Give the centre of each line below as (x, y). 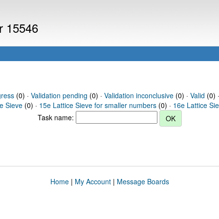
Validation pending (59, 95)
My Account (93, 181)
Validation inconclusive (139, 95)
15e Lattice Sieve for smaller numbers (98, 105)
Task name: (56, 117)
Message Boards (143, 181)
